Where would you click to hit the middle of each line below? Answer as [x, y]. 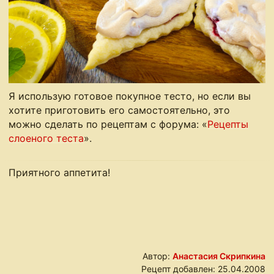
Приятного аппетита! [60, 173]
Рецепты [228, 124]
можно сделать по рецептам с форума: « [108, 124]
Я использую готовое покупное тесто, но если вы [130, 96]
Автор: [157, 256]
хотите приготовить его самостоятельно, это [120, 110]
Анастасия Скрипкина [219, 256]
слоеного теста [46, 139]
